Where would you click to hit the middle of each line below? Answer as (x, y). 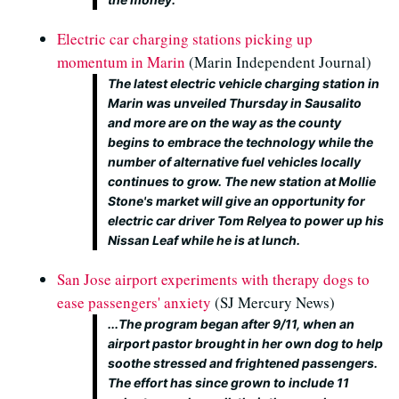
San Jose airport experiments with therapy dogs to (213, 279)
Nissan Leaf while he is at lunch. (204, 240)
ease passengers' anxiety (134, 302)
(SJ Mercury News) (273, 302)
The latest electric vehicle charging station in (244, 83)
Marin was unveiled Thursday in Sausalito (235, 103)
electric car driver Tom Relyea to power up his (246, 220)
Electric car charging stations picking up (185, 39)
